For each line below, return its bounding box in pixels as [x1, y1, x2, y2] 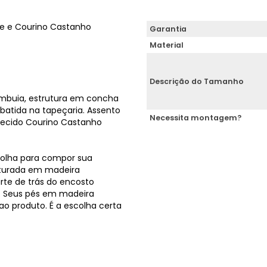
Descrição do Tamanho [150, 76, 244, 86]
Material [150, 40, 184, 50]
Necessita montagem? [150, 113, 241, 123]
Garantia [150, 24, 187, 34]
